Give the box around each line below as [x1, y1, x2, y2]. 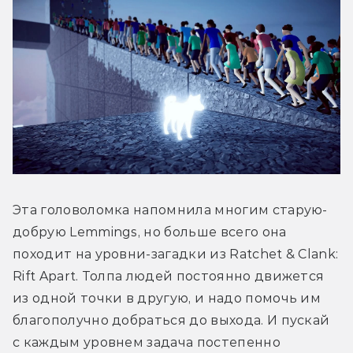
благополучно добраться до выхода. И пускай [13, 313, 330, 329]
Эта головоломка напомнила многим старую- [13, 203, 328, 218]
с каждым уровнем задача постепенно [13, 335, 281, 351]
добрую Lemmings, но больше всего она [13, 225, 287, 240]
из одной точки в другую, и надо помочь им [13, 291, 321, 307]
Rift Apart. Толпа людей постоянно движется [13, 269, 325, 284]
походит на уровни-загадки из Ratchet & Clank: [13, 247, 339, 262]
